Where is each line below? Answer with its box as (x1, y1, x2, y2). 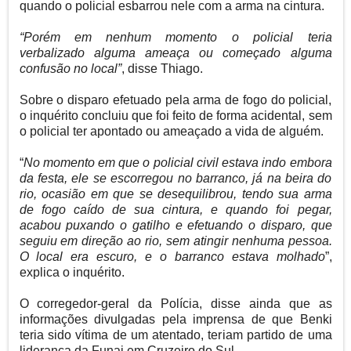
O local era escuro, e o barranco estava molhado (19, 249, 325, 263)
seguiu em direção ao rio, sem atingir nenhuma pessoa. (19, 233, 332, 248)
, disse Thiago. (121, 61, 203, 75)
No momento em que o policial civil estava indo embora (23, 155, 332, 169)
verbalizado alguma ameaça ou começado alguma (19, 45, 332, 60)
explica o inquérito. (19, 265, 125, 279)
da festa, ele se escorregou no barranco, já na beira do (19, 171, 332, 185)
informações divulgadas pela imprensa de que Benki (19, 312, 332, 326)
